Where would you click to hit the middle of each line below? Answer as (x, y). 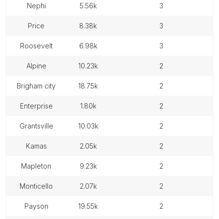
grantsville (39, 126)
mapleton (39, 166)
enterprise (38, 106)
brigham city (38, 86)
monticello (39, 186)
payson (38, 206)
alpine (38, 66)
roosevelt (38, 46)
